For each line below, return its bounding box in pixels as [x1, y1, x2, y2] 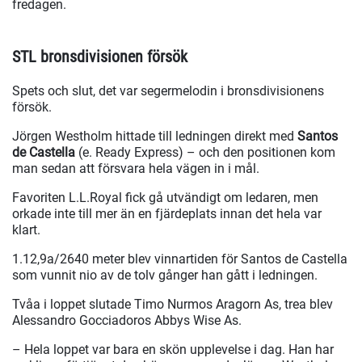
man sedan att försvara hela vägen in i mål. [12, 161, 263, 177]
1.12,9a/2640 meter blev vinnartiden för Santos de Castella [12, 251, 347, 267]
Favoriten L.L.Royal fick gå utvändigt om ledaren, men [12, 190, 318, 206]
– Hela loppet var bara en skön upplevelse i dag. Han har [12, 342, 334, 358]
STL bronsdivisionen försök [12, 47, 187, 67]
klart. [12, 222, 40, 238]
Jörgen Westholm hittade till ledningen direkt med [12, 128, 297, 145]
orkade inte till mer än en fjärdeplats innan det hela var [12, 206, 322, 222]
